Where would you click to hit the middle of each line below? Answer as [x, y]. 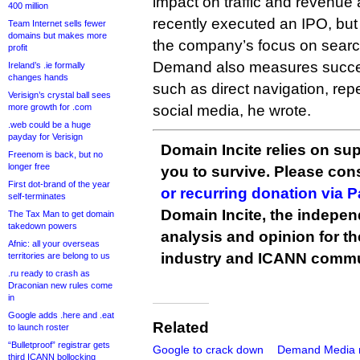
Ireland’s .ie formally [47, 65]
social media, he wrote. [232, 110]
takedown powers [43, 226]
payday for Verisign [45, 137]
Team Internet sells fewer [57, 23]
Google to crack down [208, 350]
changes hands [38, 77]
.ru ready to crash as [49, 273]
